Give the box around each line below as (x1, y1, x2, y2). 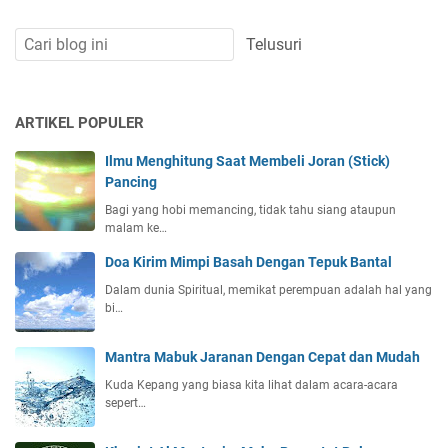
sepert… (105, 395, 146, 410)
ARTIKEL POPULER (15, 113, 144, 132)
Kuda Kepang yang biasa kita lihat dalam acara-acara (105, 377, 398, 392)
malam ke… (105, 220, 167, 235)
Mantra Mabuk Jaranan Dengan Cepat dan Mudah (105, 348, 420, 365)
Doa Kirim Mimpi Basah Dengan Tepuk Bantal (105, 253, 392, 270)
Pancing (105, 173, 157, 190)
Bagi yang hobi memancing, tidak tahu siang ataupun (105, 202, 396, 217)
